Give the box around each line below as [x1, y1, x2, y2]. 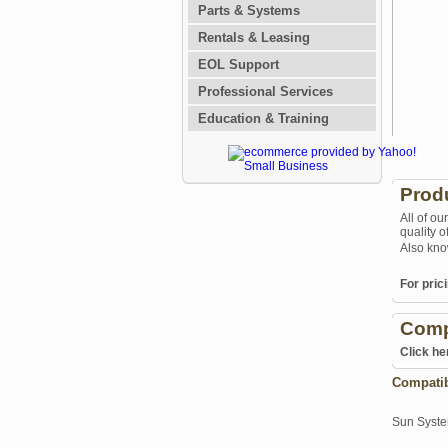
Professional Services [198, 84, 333, 99]
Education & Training [198, 111, 329, 126]
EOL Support [198, 57, 279, 72]
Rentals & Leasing [198, 30, 310, 45]
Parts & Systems [198, 3, 300, 18]
